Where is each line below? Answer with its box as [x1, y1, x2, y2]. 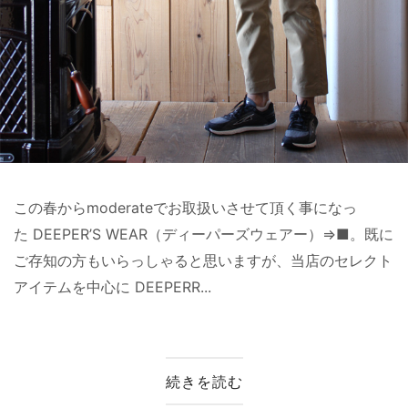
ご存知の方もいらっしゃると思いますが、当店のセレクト [14, 251, 393, 270]
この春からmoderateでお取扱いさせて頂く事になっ [14, 199, 357, 218]
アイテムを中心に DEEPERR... [14, 278, 211, 297]
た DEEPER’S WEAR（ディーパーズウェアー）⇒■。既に [14, 225, 393, 244]
